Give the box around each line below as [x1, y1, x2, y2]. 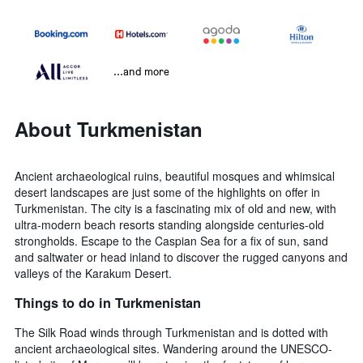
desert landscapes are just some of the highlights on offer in [15, 184, 320, 201]
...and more [113, 64, 169, 79]
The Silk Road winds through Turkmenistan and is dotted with [15, 323, 328, 340]
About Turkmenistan [15, 115, 203, 143]
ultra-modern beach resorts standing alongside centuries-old [15, 216, 324, 233]
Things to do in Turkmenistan [15, 293, 201, 312]
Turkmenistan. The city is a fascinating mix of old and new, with [15, 200, 336, 217]
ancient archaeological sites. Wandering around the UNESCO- [15, 340, 332, 357]
